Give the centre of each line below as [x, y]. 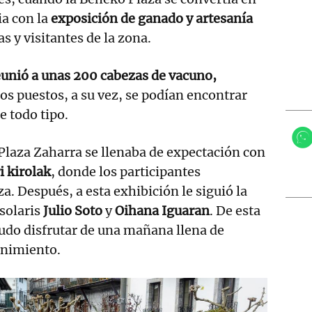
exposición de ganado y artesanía [152, 18]
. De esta [235, 210]
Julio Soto [73, 210]
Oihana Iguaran [162, 210]
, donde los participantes [126, 171]
